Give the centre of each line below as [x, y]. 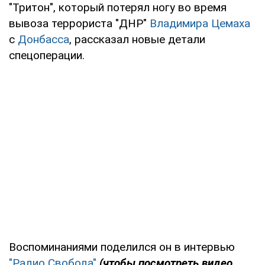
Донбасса [43, 39]
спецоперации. [47, 55]
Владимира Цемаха [200, 23]
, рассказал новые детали [137, 39]
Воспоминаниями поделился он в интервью [122, 247]
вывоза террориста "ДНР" [79, 23]
